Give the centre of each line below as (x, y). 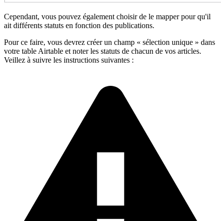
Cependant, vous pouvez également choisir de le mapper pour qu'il (107, 16)
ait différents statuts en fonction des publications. (79, 25)
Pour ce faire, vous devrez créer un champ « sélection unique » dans (110, 42)
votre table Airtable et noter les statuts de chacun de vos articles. (103, 51)
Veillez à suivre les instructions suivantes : (69, 60)
